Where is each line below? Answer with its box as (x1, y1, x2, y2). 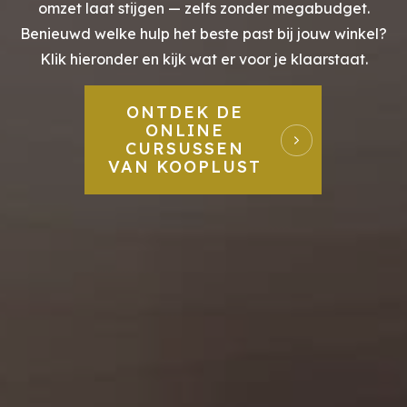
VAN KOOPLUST (108, 156, 263, 178)
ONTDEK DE (126, 102, 244, 124)
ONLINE (145, 120, 225, 142)
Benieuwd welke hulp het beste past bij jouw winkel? (20, 25, 387, 44)
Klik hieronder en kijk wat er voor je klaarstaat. (39, 50, 368, 69)
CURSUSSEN (125, 138, 245, 160)
